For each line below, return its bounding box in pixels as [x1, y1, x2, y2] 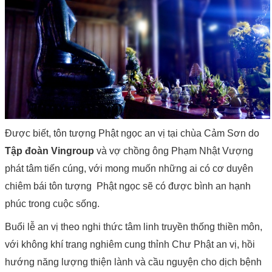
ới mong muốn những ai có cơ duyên [93, 163, 253, 174]
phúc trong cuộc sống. [5, 199, 100, 209]
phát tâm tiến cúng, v [5, 163, 93, 174]
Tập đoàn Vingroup [5, 146, 94, 157]
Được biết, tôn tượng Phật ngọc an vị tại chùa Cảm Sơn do [5, 128, 259, 139]
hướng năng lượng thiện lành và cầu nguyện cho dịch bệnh [5, 257, 262, 268]
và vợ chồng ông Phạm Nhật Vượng [94, 146, 253, 157]
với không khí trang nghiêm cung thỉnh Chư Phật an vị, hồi [5, 239, 255, 250]
